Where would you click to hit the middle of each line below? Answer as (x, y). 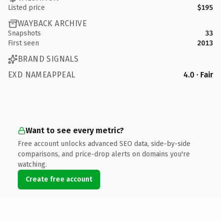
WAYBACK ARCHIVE (52, 23)
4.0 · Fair (198, 74)
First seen (23, 43)
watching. (32, 164)
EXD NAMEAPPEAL (42, 74)
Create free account (59, 179)
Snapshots (24, 33)
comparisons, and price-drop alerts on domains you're (104, 154)
